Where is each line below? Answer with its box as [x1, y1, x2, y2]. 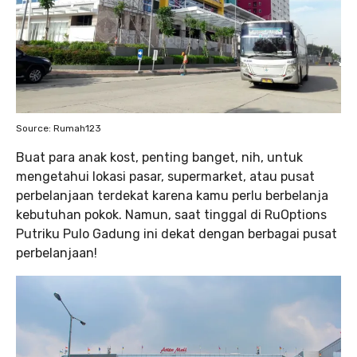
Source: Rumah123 [16, 123, 101, 135]
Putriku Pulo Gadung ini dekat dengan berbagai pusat [16, 226, 337, 242]
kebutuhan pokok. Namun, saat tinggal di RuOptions [16, 207, 327, 223]
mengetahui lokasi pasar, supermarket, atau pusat [16, 169, 315, 185]
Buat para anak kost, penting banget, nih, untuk [16, 150, 303, 166]
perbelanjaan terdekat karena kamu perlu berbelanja [16, 188, 328, 204]
